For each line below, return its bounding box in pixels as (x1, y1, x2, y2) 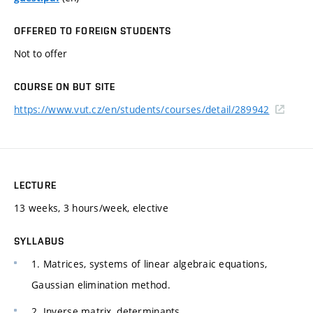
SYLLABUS (14, 235, 64, 247)
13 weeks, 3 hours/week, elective (14, 201, 168, 214)
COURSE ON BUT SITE (14, 80, 116, 92)
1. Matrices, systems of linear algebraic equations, (31, 256, 268, 270)
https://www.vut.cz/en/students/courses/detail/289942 (14, 102, 270, 116)
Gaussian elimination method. (31, 277, 170, 291)
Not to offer (14, 46, 67, 60)
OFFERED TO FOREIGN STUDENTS (14, 24, 172, 36)
